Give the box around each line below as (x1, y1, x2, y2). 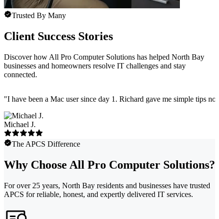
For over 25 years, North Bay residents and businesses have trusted (4, 181, 210, 190)
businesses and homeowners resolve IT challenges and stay (4, 61, 186, 70)
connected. (4, 70, 37, 79)
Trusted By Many (12, 11, 66, 20)
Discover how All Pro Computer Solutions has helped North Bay (4, 52, 204, 61)
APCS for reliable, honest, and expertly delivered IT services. (4, 190, 193, 198)
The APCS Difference (12, 139, 80, 148)
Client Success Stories (4, 29, 113, 43)
